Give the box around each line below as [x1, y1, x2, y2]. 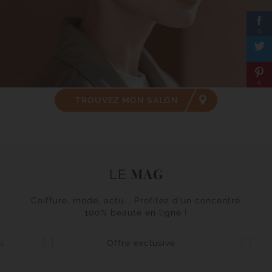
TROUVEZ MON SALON [75, 95, 178, 105]
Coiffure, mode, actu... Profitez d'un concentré [31, 195, 241, 205]
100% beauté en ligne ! [84, 208, 188, 217]
